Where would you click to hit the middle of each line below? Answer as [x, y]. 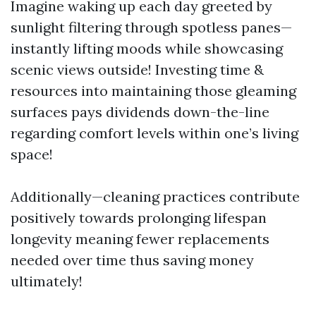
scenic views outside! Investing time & [137, 69]
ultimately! [47, 281]
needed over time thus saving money [132, 260]
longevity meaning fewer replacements [140, 239]
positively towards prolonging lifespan [139, 218]
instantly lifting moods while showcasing [147, 48]
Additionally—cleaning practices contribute [155, 196]
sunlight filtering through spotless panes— [151, 27]
